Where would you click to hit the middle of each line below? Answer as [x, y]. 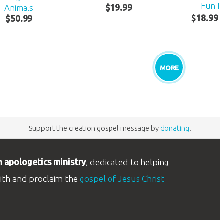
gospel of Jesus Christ [122, 178]
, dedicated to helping [127, 162]
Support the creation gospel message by [95, 128]
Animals [19, 8]
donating [175, 128]
